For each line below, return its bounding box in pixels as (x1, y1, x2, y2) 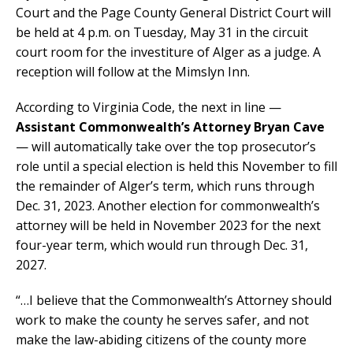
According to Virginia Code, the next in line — (16, 98, 281, 117)
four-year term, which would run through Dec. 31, (16, 236, 308, 255)
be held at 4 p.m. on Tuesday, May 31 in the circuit (16, 24, 308, 42)
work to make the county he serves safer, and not (16, 311, 309, 329)
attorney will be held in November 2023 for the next (16, 217, 321, 235)
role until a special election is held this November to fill (16, 158, 337, 176)
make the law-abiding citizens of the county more (16, 331, 307, 349)
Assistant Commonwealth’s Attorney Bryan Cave (16, 118, 325, 136)
